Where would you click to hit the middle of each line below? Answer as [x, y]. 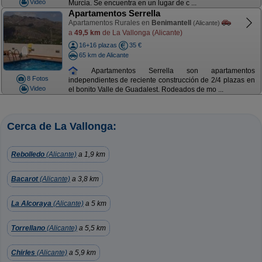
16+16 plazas [98, 45]
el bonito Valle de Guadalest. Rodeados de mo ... [146, 90]
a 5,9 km [82, 253]
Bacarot [25, 179]
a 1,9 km [91, 154]
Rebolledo [28, 154]
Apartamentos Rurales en [110, 23]
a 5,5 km [92, 228]
